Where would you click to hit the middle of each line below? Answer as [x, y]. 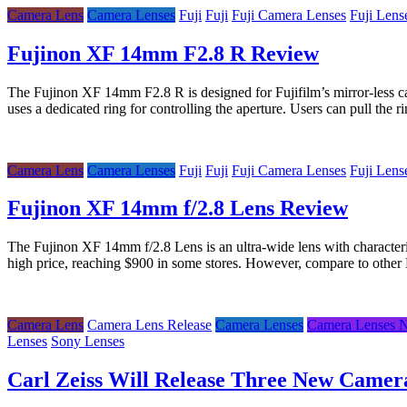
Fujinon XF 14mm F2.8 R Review [163, 53]
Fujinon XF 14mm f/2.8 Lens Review [178, 208]
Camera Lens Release [149, 325]
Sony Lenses [88, 342]
